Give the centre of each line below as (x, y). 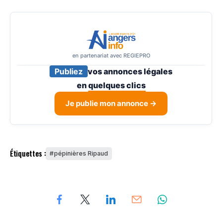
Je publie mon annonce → (111, 103)
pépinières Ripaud (81, 153)
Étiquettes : (28, 153)
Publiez (69, 71)
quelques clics (117, 85)
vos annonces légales (130, 71)
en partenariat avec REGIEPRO (111, 55)
